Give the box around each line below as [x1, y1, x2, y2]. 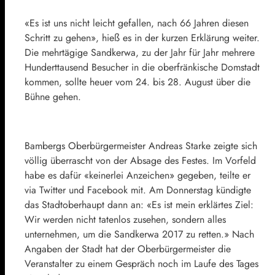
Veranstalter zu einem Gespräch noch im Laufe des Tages [25, 256, 258, 271]
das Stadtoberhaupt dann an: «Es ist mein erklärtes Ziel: [25, 197, 254, 212]
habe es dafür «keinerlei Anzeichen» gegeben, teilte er [25, 168, 250, 182]
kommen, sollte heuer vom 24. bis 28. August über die [25, 74, 250, 89]
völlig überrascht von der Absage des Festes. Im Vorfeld [25, 153, 256, 168]
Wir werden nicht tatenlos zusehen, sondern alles [25, 212, 226, 227]
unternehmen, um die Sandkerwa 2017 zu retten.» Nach [25, 227, 254, 241]
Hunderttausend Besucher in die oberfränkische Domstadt [25, 60, 260, 74]
